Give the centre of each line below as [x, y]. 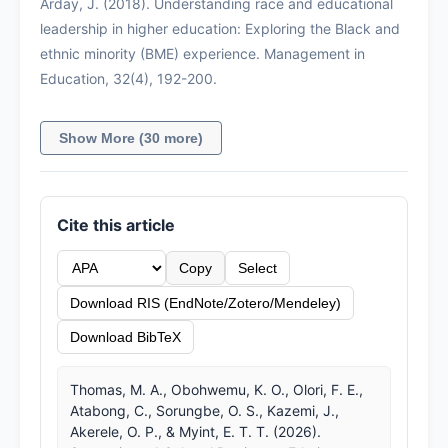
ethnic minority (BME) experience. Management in [202, 53]
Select [257, 267]
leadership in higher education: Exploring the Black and [220, 28]
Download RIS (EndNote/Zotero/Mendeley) [205, 302]
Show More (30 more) [131, 137]
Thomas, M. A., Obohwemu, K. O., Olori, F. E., [216, 389]
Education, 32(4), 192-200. [128, 78]
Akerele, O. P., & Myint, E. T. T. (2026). [195, 431]
